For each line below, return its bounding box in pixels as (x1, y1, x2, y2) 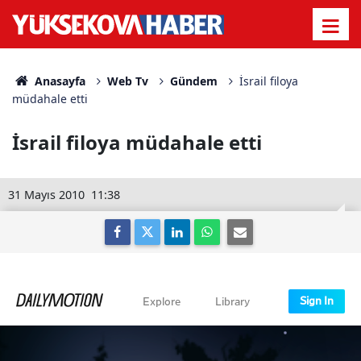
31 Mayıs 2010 (8, 187, 85, 202)
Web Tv (106, 73, 148, 89)
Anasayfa (31, 73, 85, 89)
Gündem (169, 73, 218, 89)
